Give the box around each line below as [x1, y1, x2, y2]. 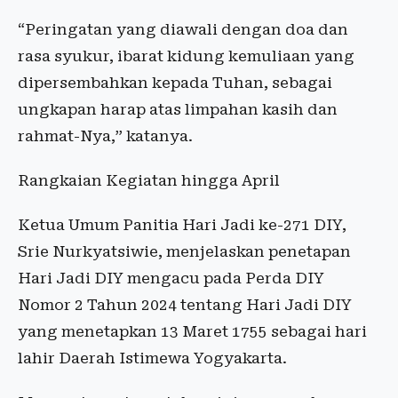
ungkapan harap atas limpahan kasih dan [18, 100, 338, 119]
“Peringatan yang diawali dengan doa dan [18, 20, 348, 39]
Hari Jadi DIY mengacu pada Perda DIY [18, 269, 324, 288]
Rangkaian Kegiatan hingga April [18, 171, 280, 190]
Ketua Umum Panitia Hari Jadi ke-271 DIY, [18, 216, 346, 235]
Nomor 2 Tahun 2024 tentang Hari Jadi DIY [18, 296, 352, 314]
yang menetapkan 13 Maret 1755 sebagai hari [18, 322, 367, 341]
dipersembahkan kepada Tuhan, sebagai [18, 74, 332, 92]
